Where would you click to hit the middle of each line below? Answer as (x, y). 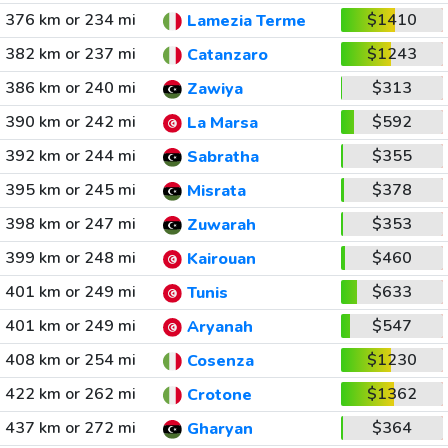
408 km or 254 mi (70, 360)
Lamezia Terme (246, 21)
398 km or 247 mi (70, 224)
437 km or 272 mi (70, 428)
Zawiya (214, 89)
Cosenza (220, 361)
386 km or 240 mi (70, 88)
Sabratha (222, 157)
